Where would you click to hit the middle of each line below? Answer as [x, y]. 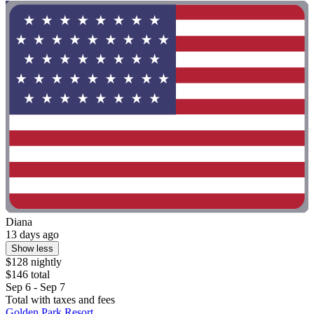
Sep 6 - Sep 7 [35, 287]
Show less [32, 248]
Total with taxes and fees [60, 299]
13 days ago [32, 234]
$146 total [28, 274]
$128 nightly [34, 261]
